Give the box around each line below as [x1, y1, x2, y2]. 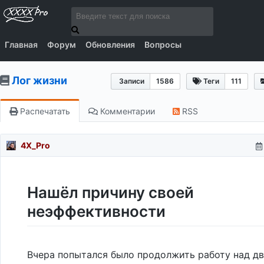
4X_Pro [21, 140, 50, 150]
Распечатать [18, 106, 70, 116]
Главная [5, 39, 38, 49]
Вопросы [144, 39, 181, 49]
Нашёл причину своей [27, 183, 194, 202]
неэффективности [27, 202, 166, 220]
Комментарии [98, 106, 155, 116]
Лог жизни [12, 74, 67, 87]
